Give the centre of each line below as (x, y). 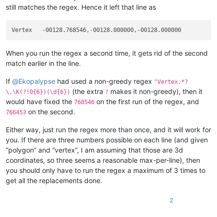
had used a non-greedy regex (105, 81)
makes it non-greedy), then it (155, 92)
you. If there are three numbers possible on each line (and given (107, 140)
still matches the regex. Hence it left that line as (81, 7)
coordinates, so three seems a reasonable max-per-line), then (103, 160)
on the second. (51, 112)
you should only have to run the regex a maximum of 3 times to (106, 170)
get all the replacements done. (54, 181)
